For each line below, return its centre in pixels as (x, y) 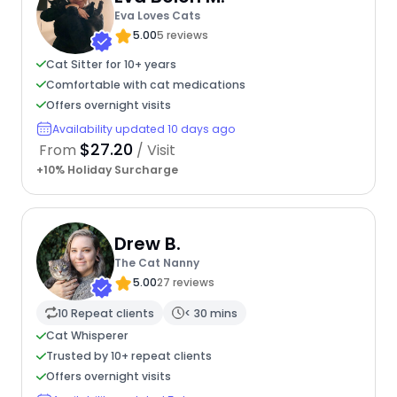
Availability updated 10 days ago (144, 128)
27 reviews (185, 282)
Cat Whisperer (87, 336)
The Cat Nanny (156, 262)
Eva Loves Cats (157, 16)
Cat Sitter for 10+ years (111, 64)
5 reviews (182, 35)
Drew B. (147, 243)
